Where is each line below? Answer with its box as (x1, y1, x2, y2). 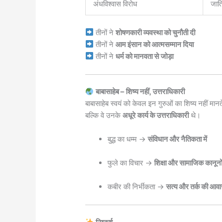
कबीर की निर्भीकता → (108, 182, 166, 192)
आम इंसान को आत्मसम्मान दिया (115, 39, 194, 49)
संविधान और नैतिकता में (148, 134, 208, 144)
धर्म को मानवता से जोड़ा (115, 51, 174, 61)
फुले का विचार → (108, 158, 155, 168)
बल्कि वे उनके (85, 111, 123, 120)
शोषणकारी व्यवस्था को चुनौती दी (115, 27, 196, 37)
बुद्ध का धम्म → (108, 134, 148, 144)
